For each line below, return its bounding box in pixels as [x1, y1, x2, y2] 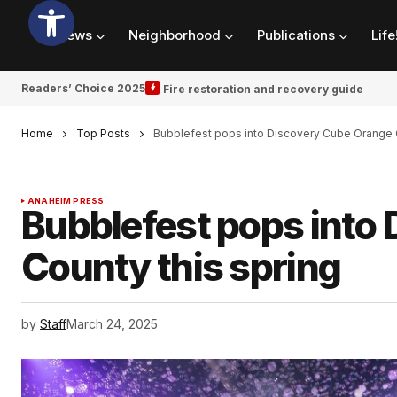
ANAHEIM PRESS [27, 196, 105, 206]
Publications [257, 27, 335, 44]
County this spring [21, 245, 341, 291]
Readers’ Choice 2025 [21, 82, 145, 95]
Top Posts [76, 127, 130, 140]
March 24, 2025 [66, 316, 158, 332]
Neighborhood [128, 27, 221, 44]
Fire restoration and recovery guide [163, 82, 363, 96]
